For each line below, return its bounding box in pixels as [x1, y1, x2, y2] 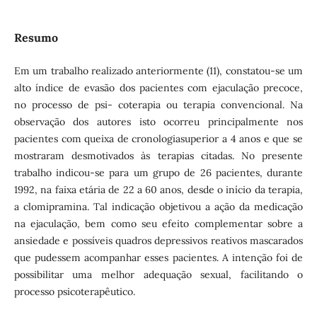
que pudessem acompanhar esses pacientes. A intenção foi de [13, 250, 304, 264]
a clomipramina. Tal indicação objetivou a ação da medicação [13, 200, 304, 213]
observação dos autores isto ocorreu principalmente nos [13, 115, 304, 128]
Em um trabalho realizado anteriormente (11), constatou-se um [13, 64, 304, 77]
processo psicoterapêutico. [13, 284, 135, 298]
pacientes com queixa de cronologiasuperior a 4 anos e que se [13, 132, 304, 145]
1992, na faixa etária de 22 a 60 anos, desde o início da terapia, [13, 183, 304, 196]
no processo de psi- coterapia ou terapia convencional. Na [13, 98, 304, 111]
